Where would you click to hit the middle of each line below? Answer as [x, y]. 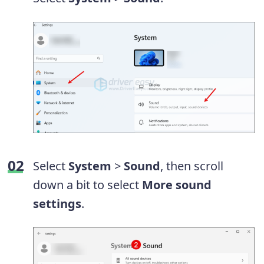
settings [57, 203]
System [88, 166]
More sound [177, 184]
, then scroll [192, 166]
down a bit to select [88, 184]
